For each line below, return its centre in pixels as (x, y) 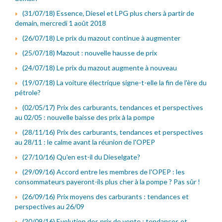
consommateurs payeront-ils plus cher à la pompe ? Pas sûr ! (108, 181)
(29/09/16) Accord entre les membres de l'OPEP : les (104, 171)
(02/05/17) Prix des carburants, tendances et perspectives (113, 107)
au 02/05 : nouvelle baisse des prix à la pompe (85, 117)
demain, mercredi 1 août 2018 (60, 23)
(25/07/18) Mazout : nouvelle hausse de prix (90, 53)
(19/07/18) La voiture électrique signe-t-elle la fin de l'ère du (114, 82)
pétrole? (28, 92)
